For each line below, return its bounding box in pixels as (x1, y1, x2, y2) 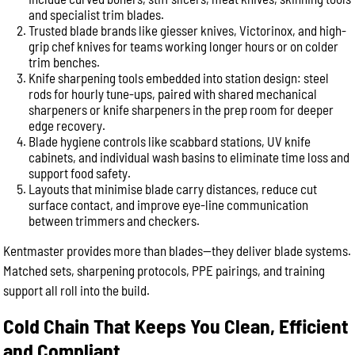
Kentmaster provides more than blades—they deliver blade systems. (3, 242, 352, 258)
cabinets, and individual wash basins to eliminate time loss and (29, 149, 350, 165)
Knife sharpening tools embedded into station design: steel (29, 70, 330, 86)
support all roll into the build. (3, 282, 151, 298)
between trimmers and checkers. (29, 212, 200, 228)
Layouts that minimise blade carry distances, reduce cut (29, 181, 318, 197)
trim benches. (29, 54, 101, 70)
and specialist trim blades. (29, 6, 165, 22)
